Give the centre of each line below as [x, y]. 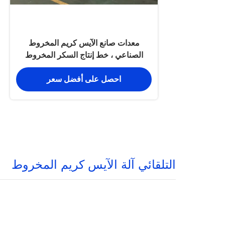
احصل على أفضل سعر [84, 79]
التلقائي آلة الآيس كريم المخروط [94, 164]
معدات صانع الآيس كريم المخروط [84, 43]
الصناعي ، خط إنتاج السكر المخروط [84, 55]
